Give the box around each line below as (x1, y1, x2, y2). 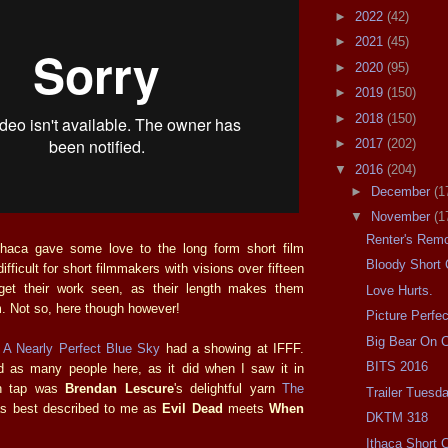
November (370, 209, 434, 225)
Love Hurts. (366, 282, 434, 298)
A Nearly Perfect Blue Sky (2, 340, 161, 356)
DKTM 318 (366, 410, 429, 426)
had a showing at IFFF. (160, 340, 305, 356)
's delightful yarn (173, 380, 283, 396)
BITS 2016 (366, 359, 429, 375)
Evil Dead (162, 400, 223, 416)
